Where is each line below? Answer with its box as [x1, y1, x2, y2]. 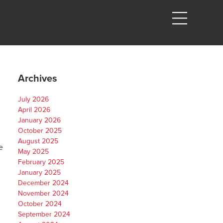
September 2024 [17, 210, 70, 219]
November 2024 [17, 189, 69, 198]
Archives [17, 72, 57, 85]
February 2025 [17, 158, 64, 167]
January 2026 [17, 116, 61, 125]
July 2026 [17, 95, 49, 104]
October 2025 [17, 126, 62, 135]
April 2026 [17, 106, 50, 114]
